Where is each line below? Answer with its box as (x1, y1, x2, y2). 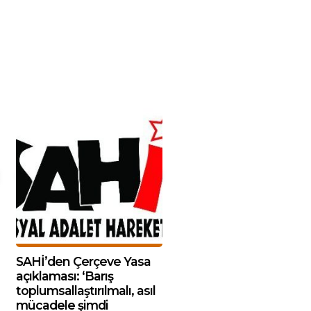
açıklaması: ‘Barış (16, 268, 113, 283)
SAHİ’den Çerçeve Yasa (16, 253, 151, 269)
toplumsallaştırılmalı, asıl (16, 283, 155, 298)
